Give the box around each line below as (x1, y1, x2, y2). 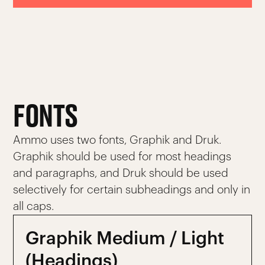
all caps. (13, 201, 54, 212)
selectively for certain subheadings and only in (13, 184, 251, 196)
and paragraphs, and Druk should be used (13, 167, 229, 179)
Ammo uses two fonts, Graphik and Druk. (13, 134, 222, 146)
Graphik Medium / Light (25, 230, 225, 248)
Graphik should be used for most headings (13, 151, 232, 163)
